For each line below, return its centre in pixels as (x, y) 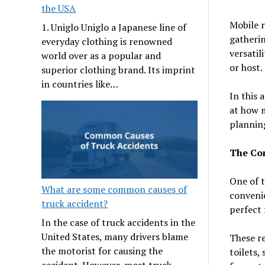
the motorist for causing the (102, 251)
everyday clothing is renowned (107, 42)
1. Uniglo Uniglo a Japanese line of (114, 28)
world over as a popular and (101, 56)
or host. (246, 68)
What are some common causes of (114, 189)
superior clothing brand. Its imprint (119, 70)
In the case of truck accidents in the (119, 222)
